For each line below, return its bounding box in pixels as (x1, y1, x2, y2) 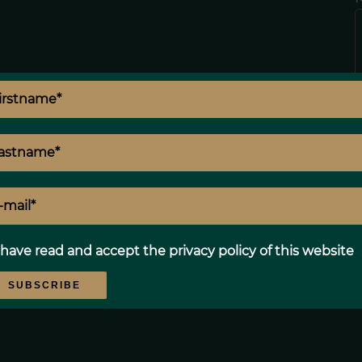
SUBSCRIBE (8, 279, 82, 291)
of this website (256, 242, 355, 259)
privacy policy (169, 242, 257, 259)
